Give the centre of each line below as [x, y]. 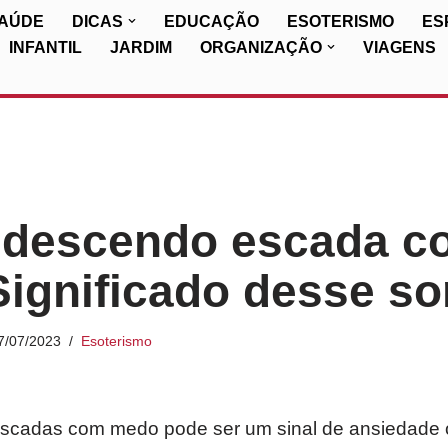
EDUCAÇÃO [211, 21]
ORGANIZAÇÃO [261, 47]
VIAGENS [399, 47]
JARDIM [141, 47]
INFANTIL [45, 47]
